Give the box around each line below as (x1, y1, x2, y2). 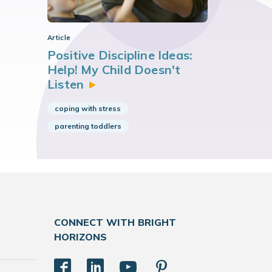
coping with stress (55, 104, 121, 113)
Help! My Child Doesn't (47, 62, 181, 77)
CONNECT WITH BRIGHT (53, 216, 176, 228)
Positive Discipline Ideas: (47, 47, 193, 63)
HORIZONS (53, 231, 107, 243)
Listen (47, 76, 84, 92)
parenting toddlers (55, 121, 121, 131)
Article (47, 33, 71, 42)
